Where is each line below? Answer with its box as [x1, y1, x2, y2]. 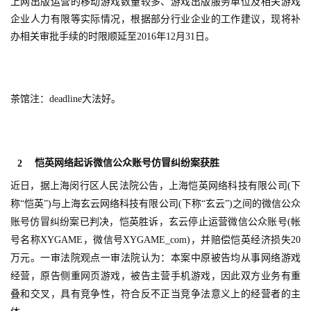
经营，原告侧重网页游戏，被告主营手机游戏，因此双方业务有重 [10, 271, 301, 282]
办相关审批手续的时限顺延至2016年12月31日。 [10, 31, 215, 42]
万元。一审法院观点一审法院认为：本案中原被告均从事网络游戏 [10, 253, 301, 264]
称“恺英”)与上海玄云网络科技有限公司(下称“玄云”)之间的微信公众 [10, 199, 301, 210]
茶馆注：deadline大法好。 [10, 94, 121, 105]
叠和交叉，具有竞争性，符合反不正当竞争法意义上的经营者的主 [10, 289, 301, 300]
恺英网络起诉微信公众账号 [35, 158, 151, 169]
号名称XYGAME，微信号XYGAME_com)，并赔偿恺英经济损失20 [10, 235, 301, 246]
